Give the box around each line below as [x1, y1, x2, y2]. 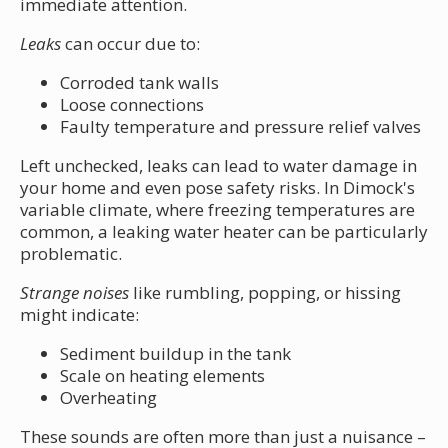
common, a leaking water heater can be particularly [20, 219, 428, 243]
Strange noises [20, 280, 129, 304]
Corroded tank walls [60, 70, 219, 94]
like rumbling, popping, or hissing [129, 280, 401, 304]
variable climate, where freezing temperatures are [20, 197, 415, 221]
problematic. [20, 241, 122, 265]
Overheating [60, 385, 157, 409]
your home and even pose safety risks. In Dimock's [20, 175, 415, 199]
